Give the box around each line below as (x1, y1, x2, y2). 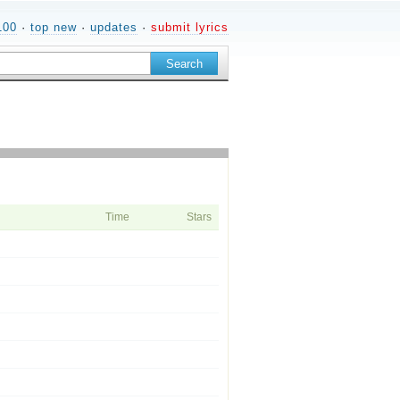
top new (30, 21, 77, 34)
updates (90, 21, 137, 34)
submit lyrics (151, 21, 229, 34)
